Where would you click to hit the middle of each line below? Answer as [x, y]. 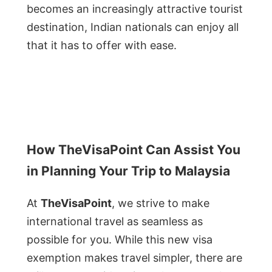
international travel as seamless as [115, 221]
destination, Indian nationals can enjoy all [133, 27]
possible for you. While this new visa [120, 239]
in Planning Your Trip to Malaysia [128, 171]
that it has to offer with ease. [102, 45]
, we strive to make [161, 203]
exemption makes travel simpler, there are [134, 257]
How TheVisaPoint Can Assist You [134, 149]
